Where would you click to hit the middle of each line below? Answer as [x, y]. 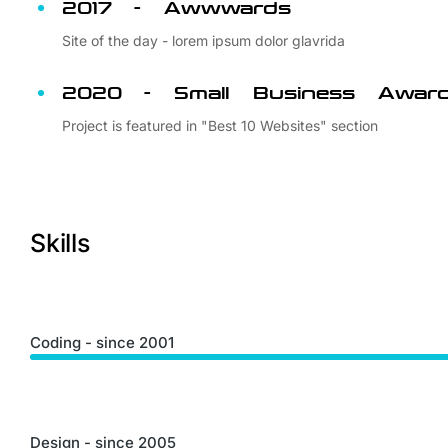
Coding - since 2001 [102, 342]
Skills [60, 243]
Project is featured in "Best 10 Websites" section [220, 125]
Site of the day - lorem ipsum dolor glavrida [203, 40]
